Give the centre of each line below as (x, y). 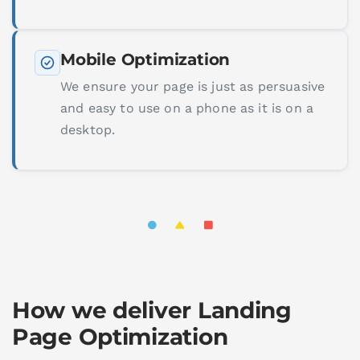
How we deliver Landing (152, 311)
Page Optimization (120, 337)
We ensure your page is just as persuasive (193, 86)
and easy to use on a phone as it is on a (187, 108)
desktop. (88, 129)
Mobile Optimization (145, 59)
